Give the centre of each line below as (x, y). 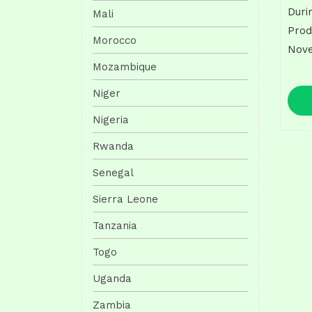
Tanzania (115, 225)
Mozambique (125, 67)
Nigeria (111, 119)
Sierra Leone (125, 199)
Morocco (115, 40)
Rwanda (113, 146)
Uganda (112, 278)
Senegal (113, 172)
